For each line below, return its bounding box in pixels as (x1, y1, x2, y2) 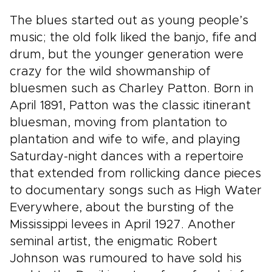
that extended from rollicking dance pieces (10, 168, 261, 180)
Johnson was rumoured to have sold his (10, 253, 242, 265)
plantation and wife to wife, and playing (10, 134, 240, 146)
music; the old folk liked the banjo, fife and (10, 32, 257, 44)
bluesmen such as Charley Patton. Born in (10, 83, 254, 95)
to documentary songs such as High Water (10, 185, 262, 197)
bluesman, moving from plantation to (10, 117, 227, 129)
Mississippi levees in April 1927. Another (10, 219, 236, 231)
